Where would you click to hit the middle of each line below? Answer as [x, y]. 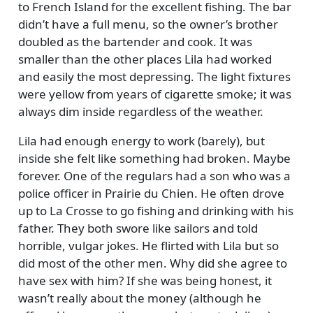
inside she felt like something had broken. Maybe [154, 158]
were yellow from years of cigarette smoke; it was [154, 94]
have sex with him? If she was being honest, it [145, 280]
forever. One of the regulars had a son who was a [154, 175]
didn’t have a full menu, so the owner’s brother [148, 24]
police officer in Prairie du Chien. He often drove [151, 193]
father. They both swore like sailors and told [138, 228]
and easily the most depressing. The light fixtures [154, 76]
